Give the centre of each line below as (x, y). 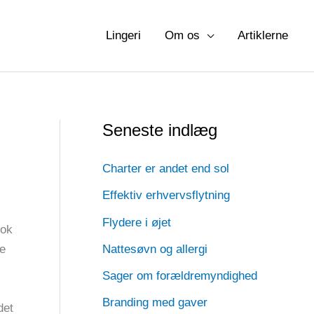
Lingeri (123, 35)
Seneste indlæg (160, 130)
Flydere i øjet (137, 222)
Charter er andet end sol (166, 169)
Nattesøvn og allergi (155, 249)
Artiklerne (263, 35)
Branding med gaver (155, 303)
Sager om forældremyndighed (180, 276)
